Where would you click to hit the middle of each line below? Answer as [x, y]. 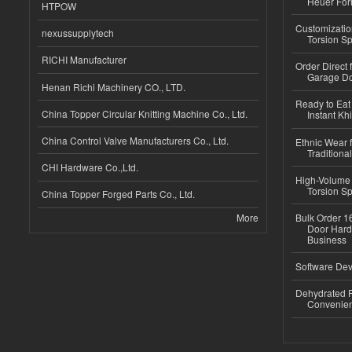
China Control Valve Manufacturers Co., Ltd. [135, 140]
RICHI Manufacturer [84, 60]
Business [326, 239]
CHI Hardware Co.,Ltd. [90, 167]
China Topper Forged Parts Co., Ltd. [118, 194]
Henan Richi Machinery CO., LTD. [114, 86]
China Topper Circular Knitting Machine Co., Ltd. [145, 113]
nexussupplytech [78, 33]
